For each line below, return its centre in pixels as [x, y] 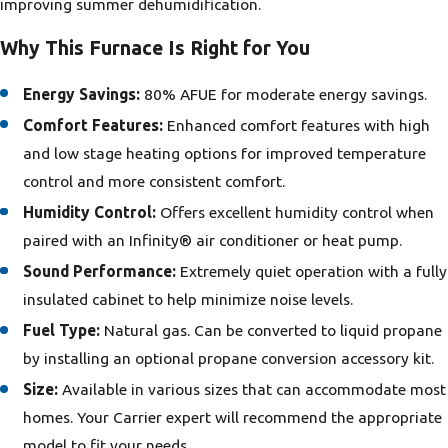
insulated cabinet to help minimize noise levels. [188, 299]
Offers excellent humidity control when [297, 212]
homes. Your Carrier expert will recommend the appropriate [233, 417]
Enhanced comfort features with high [297, 125]
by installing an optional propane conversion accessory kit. [229, 358]
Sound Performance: [102, 271]
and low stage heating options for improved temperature [225, 153]
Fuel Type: [64, 330]
